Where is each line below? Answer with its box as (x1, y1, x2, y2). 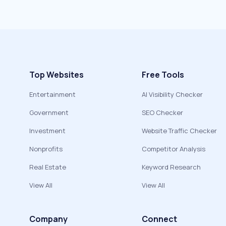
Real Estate (29, 162, 66, 172)
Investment (29, 126, 66, 136)
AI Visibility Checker (142, 90, 203, 99)
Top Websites (29, 69, 84, 81)
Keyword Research (142, 162, 201, 172)
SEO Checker (142, 108, 183, 118)
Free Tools (142, 69, 184, 81)
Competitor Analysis (142, 144, 205, 154)
